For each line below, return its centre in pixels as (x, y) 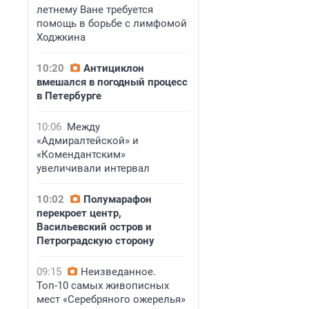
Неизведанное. (118, 272)
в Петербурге (69, 96)
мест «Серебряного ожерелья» (111, 299)
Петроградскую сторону (96, 241)
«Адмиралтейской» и (88, 141)
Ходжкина (61, 37)
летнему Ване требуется (95, 10)
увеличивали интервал (93, 168)
